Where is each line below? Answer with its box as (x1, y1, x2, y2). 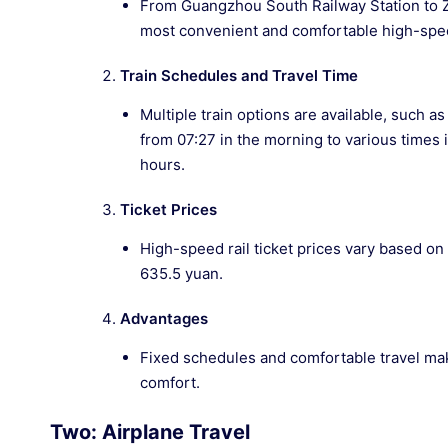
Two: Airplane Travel (50, 420, 250, 444)
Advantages (120, 309, 208, 328)
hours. (140, 155, 185, 174)
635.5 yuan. (140, 264, 223, 283)
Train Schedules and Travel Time (120, 66, 358, 85)
